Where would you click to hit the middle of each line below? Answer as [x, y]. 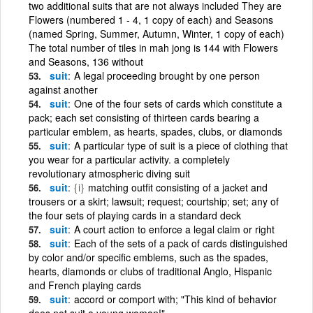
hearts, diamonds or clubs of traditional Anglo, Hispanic [150, 271]
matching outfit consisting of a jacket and [176, 187]
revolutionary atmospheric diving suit [109, 173]
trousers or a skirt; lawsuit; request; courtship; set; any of [154, 201]
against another [63, 89]
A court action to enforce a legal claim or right [174, 229]
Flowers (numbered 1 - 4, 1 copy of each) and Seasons [151, 19]
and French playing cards [85, 285]
